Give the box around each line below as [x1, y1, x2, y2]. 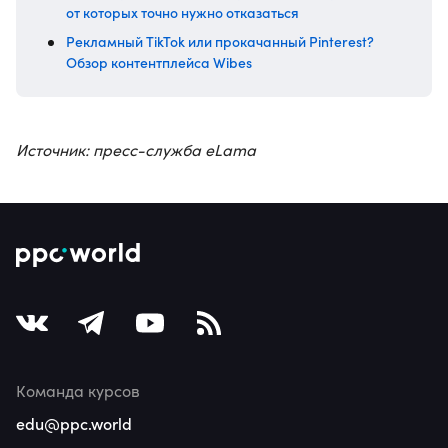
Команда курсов [16, 380, 140, 401]
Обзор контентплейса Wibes [66, 52, 252, 72]
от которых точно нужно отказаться [66, 2, 299, 22]
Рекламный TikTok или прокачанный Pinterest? [66, 31, 374, 51]
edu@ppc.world [16, 412, 132, 434]
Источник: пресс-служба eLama [16, 139, 256, 160]
